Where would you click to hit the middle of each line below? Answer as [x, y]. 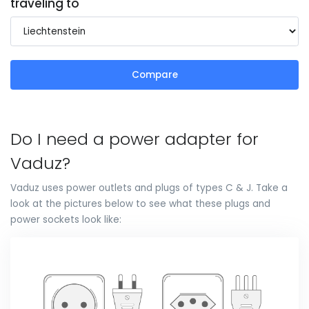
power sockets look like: [66, 220]
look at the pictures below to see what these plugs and [140, 204]
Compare [154, 74]
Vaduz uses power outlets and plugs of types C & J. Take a [149, 188]
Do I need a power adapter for [134, 139]
